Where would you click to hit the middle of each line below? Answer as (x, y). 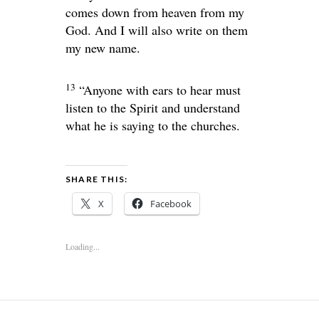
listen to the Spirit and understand (153, 108)
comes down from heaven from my (155, 12)
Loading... (83, 247)
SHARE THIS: (97, 179)
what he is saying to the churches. (153, 126)
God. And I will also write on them (157, 30)
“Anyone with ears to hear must (160, 90)
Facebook (171, 204)
